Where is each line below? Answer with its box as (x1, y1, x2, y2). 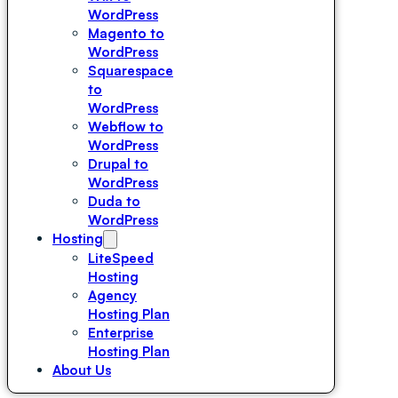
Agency (88, 287, 137, 304)
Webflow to (88, 118, 163, 135)
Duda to (88, 193, 140, 210)
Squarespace (88, 62, 173, 79)
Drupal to (88, 155, 148, 172)
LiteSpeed (88, 250, 154, 267)
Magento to (88, 25, 164, 42)
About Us (52, 362, 111, 378)
